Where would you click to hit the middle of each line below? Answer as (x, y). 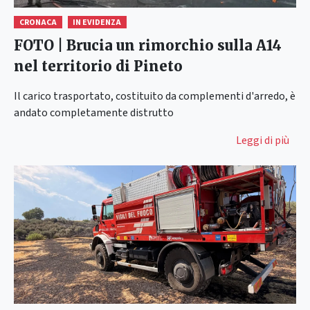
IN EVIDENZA (97, 22)
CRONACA (38, 22)
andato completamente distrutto (94, 112)
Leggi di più (263, 140)
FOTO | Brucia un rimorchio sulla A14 (148, 45)
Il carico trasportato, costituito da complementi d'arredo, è (155, 96)
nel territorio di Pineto (98, 66)
